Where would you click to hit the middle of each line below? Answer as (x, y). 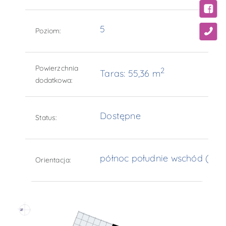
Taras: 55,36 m (130, 74)
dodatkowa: (54, 80)
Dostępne (120, 116)
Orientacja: (53, 160)
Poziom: (48, 31)
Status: (46, 118)
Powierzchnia (57, 68)
